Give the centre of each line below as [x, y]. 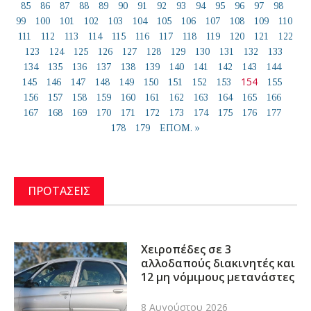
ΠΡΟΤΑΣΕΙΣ [59, 191]
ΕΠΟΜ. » [180, 128]
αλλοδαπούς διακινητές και [218, 263]
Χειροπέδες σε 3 [186, 249]
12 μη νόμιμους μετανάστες [218, 277]
